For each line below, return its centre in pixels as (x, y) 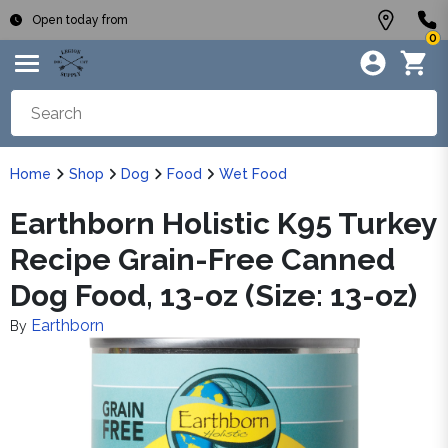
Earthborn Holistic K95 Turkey (223, 223)
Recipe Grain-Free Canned (202, 259)
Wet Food (253, 174)
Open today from (80, 20)
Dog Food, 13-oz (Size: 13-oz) (213, 295)
